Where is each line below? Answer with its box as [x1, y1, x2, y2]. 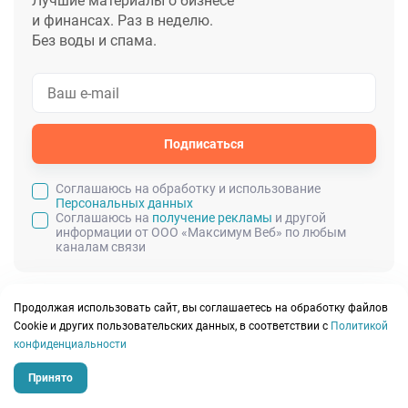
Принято [28, 372, 73, 384]
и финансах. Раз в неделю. [32, 12, 213, 30]
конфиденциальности [14, 338, 127, 351]
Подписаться [164, 137, 244, 152]
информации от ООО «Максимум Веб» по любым [56, 225, 346, 240]
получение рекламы [152, 210, 272, 226]
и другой [272, 210, 326, 226]
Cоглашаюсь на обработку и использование [56, 181, 321, 197]
